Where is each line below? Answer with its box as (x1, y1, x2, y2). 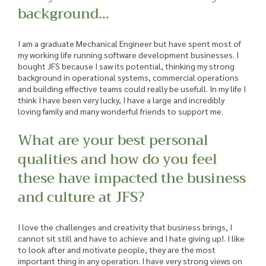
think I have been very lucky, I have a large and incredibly (18, 94, 224, 105)
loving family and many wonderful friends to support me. (18, 105, 223, 116)
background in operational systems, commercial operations (18, 71, 239, 83)
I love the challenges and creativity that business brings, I (18, 221, 232, 232)
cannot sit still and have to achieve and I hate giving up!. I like (18, 232, 245, 243)
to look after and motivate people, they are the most (18, 243, 216, 255)
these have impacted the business (18, 166, 246, 191)
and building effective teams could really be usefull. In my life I (18, 83, 246, 94)
